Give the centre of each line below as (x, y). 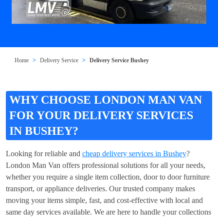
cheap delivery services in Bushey (134, 153)
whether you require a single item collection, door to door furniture (108, 177)
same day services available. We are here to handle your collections (109, 212)
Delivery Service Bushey (119, 60)
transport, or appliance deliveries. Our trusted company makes (100, 188)
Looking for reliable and (44, 153)
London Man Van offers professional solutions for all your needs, (106, 165)
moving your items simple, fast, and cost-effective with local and (104, 200)
